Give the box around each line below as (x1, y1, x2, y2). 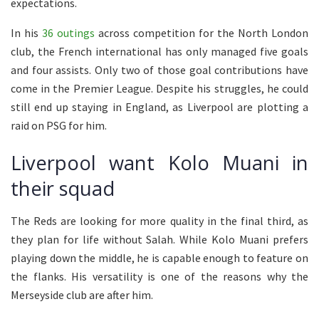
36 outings (42, 25, 95, 40)
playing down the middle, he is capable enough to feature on (11, 250, 308, 265)
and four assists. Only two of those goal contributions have (11, 62, 308, 77)
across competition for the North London (95, 25, 308, 40)
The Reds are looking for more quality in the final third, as (11, 213, 308, 228)
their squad (11, 175, 115, 202)
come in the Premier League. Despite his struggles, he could (11, 80, 308, 95)
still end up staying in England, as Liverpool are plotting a (11, 99, 308, 114)
